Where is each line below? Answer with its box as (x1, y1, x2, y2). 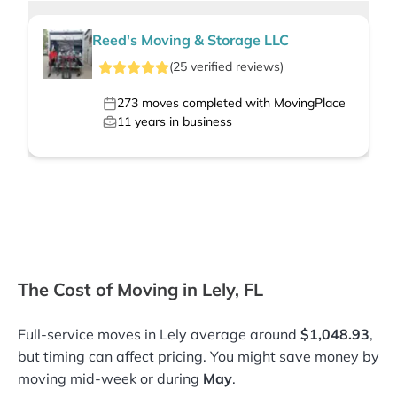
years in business (131, 113, 232, 130)
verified (186, 58, 236, 75)
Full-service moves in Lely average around (18, 325, 300, 344)
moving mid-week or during (18, 370, 203, 388)
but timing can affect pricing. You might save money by (18, 347, 379, 366)
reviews (235, 58, 280, 75)
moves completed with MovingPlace (138, 95, 346, 112)
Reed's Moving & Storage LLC (92, 31, 289, 50)
